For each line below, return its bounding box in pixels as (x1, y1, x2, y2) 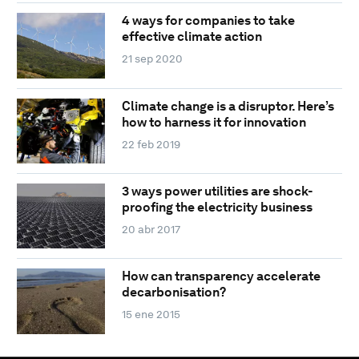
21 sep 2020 (121, 52, 183, 66)
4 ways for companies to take (121, 13, 295, 29)
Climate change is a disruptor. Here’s (121, 98, 334, 114)
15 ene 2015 (121, 308, 180, 321)
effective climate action (121, 29, 262, 45)
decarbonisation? (121, 284, 226, 301)
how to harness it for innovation (121, 114, 306, 130)
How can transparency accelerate (121, 268, 321, 284)
